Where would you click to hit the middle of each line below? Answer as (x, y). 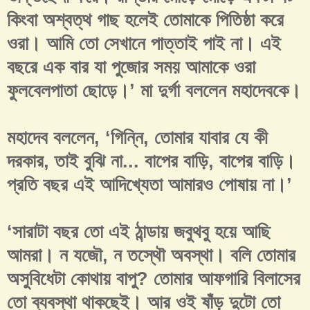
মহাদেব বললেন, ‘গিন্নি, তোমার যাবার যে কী (137, 138)
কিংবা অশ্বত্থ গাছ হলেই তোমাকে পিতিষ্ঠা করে (145, 20)
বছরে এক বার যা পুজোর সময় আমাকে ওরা (131, 67)
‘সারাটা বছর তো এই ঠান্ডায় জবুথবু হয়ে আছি (139, 232)
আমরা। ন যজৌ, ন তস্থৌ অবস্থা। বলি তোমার (151, 256)
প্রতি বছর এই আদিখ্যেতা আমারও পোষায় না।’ (149, 185)
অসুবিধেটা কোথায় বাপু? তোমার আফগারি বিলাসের (154, 279)
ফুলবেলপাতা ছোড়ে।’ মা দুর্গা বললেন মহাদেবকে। (154, 91)
